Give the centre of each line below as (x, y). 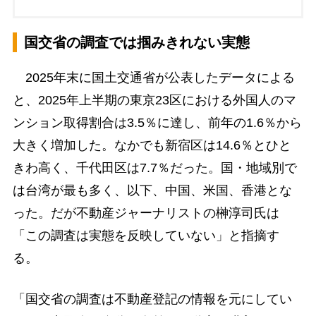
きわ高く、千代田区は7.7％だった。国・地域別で (154, 168)
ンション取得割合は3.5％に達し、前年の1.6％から (157, 123)
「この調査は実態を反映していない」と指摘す (146, 236)
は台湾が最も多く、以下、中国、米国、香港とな (152, 191)
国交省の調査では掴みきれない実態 (136, 43)
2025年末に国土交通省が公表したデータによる (153, 78)
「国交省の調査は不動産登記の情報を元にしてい (152, 299)
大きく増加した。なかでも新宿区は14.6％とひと (152, 146)
